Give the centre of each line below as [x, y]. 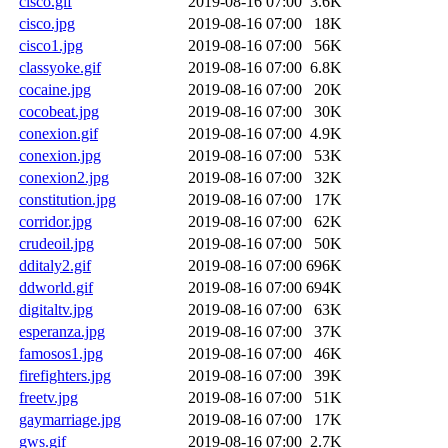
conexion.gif [58, 133]
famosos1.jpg [61, 353]
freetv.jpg [48, 397]
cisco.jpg [47, 23]
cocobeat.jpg [59, 111]
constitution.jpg [67, 199]
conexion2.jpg [64, 177]
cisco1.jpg [51, 45]
